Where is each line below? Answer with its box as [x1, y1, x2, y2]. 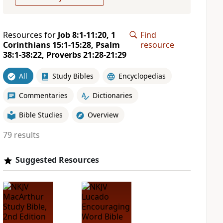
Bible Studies [18, 110, 63, 119]
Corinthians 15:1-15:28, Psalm [2, 39, 120, 50]
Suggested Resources [15, 154, 99, 165]
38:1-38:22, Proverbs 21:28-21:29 [2, 49, 126, 60]
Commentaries [18, 90, 68, 100]
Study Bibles [52, 71, 94, 81]
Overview [87, 110, 118, 119]
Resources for [2, 29, 58, 40]
